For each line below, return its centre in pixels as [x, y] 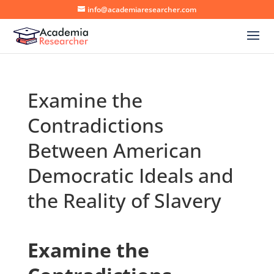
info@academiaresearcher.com [142, 9]
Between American [114, 150]
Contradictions [95, 125]
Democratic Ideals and [130, 175]
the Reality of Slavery [124, 200]
